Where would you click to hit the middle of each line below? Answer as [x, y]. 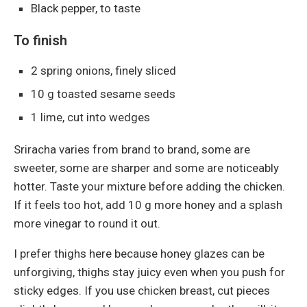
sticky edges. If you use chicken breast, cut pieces [142, 290]
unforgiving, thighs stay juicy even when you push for [149, 272]
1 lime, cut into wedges [90, 117]
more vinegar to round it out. [87, 223]
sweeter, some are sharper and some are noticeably [146, 168]
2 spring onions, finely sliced [103, 70]
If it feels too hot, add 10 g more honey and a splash [148, 205]
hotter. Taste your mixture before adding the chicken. [149, 186]
